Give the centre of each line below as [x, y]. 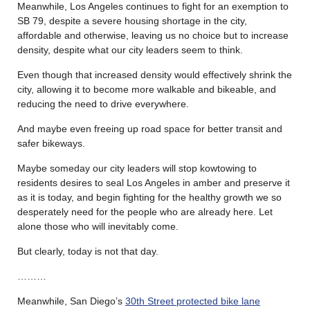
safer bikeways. [51, 144]
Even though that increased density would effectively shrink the [155, 75]
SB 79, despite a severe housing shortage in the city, [132, 21]
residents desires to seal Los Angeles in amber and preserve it [154, 183]
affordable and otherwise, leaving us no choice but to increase [153, 36]
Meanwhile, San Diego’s [71, 301]
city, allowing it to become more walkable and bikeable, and [147, 90]
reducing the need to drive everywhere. [103, 104]
